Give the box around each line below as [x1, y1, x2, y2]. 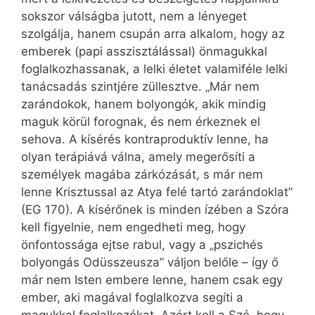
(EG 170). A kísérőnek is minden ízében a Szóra [21, 202, 289, 217]
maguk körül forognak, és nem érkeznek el [21, 115, 260, 129]
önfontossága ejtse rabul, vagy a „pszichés [21, 238, 263, 252]
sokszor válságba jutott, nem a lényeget [21, 9, 247, 24]
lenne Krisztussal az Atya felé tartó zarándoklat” [21, 185, 292, 200]
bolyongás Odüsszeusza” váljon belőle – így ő [21, 255, 278, 270]
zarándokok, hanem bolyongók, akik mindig [21, 97, 266, 112]
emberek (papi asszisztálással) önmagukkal [21, 44, 267, 59]
